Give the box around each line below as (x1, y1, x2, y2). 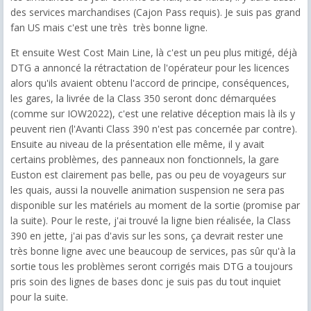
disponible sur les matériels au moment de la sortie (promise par (10, 198, 300, 212)
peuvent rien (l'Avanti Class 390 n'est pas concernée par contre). (10, 121, 297, 135)
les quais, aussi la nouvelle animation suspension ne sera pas (10, 183, 285, 196)
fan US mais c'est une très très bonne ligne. (10, 20, 208, 34)
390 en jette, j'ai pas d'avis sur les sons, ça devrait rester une (10, 228, 283, 242)
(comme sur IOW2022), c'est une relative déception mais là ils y (10, 106, 295, 120)
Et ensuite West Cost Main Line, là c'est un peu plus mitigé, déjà (10, 45, 297, 59)
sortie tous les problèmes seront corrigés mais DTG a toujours (10, 259, 293, 273)
